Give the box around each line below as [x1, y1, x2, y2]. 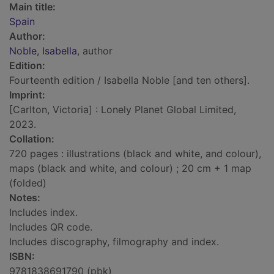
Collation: [9, 133, 54, 146]
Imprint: [9, 89, 45, 102]
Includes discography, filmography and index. [9, 235, 219, 248]
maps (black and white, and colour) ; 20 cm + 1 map [9, 162, 251, 175]
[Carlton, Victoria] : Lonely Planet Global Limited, [9, 103, 236, 116]
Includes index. [9, 206, 78, 219]
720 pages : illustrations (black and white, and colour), [9, 147, 261, 160]
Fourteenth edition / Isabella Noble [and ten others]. [9, 74, 250, 87]
